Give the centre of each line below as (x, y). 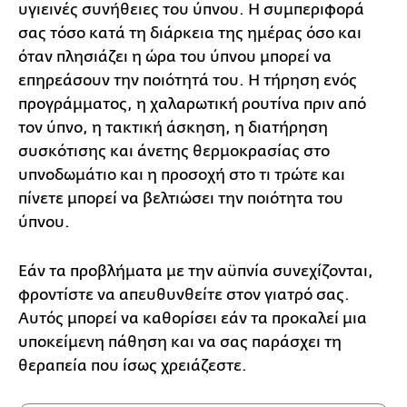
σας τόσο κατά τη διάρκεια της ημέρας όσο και (190, 33)
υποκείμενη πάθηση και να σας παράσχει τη (180, 342)
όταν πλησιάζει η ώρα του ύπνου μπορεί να (175, 57)
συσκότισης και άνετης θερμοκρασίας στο (174, 151)
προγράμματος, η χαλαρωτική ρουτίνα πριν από (192, 104)
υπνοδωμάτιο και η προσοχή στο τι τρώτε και (182, 175)
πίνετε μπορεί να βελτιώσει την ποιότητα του (181, 199)
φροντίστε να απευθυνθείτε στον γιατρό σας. (184, 295)
